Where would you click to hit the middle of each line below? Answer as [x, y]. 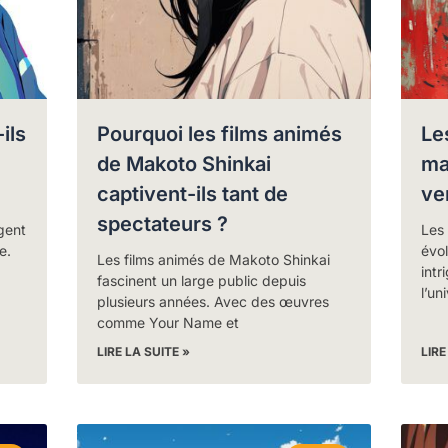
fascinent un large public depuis [202, 280]
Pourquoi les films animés [220, 133]
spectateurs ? [163, 223]
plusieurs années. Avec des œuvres [213, 301]
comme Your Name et [168, 322]
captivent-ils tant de [193, 193]
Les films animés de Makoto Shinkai [214, 259]
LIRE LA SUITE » [144, 351]
